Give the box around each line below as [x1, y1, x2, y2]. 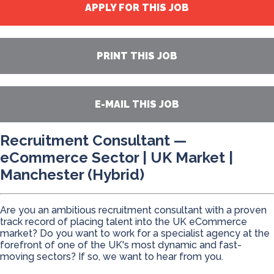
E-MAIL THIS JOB [95, 98, 179, 110]
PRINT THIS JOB [97, 50, 177, 62]
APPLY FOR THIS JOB [85, 2, 189, 13]
